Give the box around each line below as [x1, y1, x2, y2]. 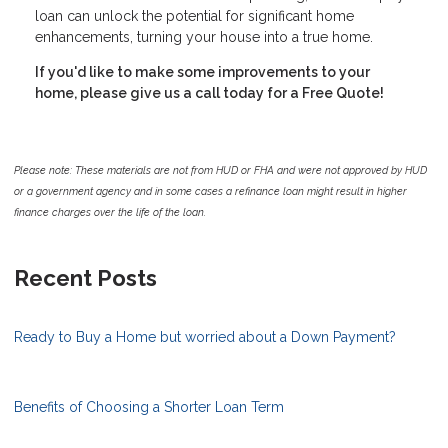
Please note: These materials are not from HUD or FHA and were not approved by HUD [14, 164, 427, 177]
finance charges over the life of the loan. [14, 206, 206, 219]
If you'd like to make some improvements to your [35, 64, 370, 81]
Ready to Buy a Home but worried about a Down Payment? [14, 329, 396, 346]
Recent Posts [14, 265, 157, 292]
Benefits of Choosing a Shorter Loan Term [14, 399, 284, 416]
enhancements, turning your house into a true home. [35, 29, 373, 46]
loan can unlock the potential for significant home [35, 8, 354, 25]
